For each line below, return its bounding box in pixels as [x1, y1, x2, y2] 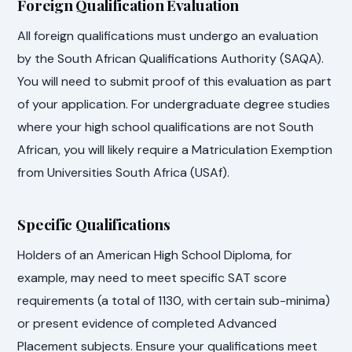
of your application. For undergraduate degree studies [17, 96, 331, 113]
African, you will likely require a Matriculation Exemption [17, 141, 333, 159]
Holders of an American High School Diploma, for [17, 247, 293, 264]
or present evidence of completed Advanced [17, 315, 277, 332]
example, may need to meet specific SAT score [17, 269, 288, 287]
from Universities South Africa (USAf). [17, 164, 230, 181]
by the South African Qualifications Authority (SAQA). [17, 50, 324, 68]
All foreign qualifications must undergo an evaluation [17, 27, 319, 45]
